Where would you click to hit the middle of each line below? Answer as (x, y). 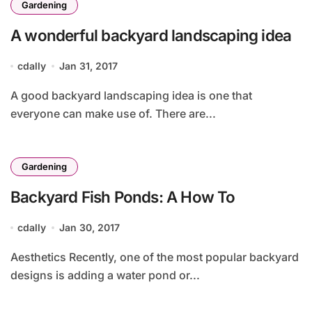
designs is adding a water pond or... (105, 275)
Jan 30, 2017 (89, 227)
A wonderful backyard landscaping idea (151, 35)
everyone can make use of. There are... (113, 114)
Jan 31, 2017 (88, 66)
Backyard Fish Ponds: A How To (123, 197)
